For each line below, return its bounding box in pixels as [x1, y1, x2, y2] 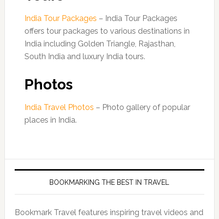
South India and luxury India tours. [24, 52, 145, 61]
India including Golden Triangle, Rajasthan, [24, 39, 175, 48]
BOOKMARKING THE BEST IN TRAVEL [49, 178, 170, 186]
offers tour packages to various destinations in [24, 26, 190, 36]
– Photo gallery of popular [93, 103, 190, 112]
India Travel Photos [24, 103, 94, 112]
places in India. [24, 115, 77, 125]
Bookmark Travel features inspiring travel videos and [14, 208, 203, 217]
